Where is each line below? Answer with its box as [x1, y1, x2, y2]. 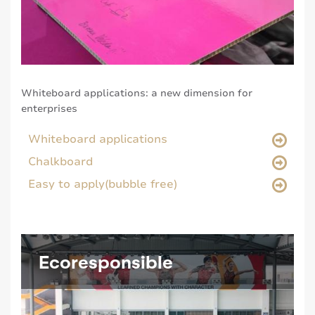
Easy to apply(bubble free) [28, 176, 177, 193]
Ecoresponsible [39, 250, 173, 273]
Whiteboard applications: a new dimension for [21, 86, 252, 101]
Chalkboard [28, 154, 93, 170]
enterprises [21, 102, 77, 116]
